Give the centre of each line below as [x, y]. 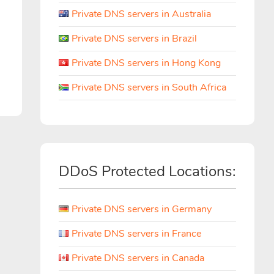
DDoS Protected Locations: [147, 171]
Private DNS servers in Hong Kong [146, 63]
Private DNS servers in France [136, 234]
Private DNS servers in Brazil [134, 39]
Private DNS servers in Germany [142, 209]
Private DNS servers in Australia [141, 14]
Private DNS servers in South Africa [149, 87]
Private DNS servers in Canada [138, 258]
